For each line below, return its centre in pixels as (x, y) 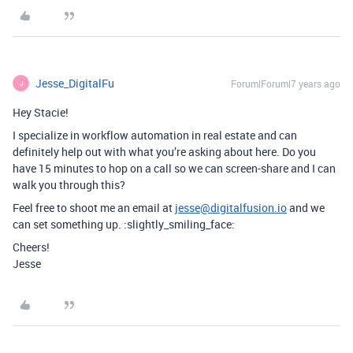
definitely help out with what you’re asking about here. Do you (164, 152)
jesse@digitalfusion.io (231, 208)
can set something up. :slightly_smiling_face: (124, 224)
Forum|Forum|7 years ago (286, 84)
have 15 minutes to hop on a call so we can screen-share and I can (174, 168)
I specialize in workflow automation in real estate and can (155, 135)
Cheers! (31, 247)
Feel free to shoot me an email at (94, 208)
